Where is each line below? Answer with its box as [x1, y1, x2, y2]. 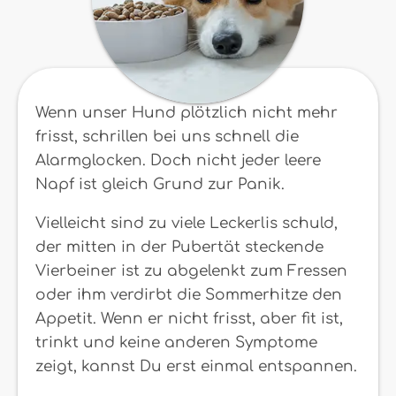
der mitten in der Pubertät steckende [35, 239, 324, 255]
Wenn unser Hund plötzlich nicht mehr [35, 104, 338, 121]
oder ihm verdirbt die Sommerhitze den [35, 286, 342, 303]
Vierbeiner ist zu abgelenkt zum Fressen [35, 263, 347, 279]
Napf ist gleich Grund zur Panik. [35, 176, 285, 193]
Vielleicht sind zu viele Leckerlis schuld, [35, 215, 338, 232]
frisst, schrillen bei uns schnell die [35, 128, 299, 145]
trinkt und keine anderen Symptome [35, 334, 317, 351]
